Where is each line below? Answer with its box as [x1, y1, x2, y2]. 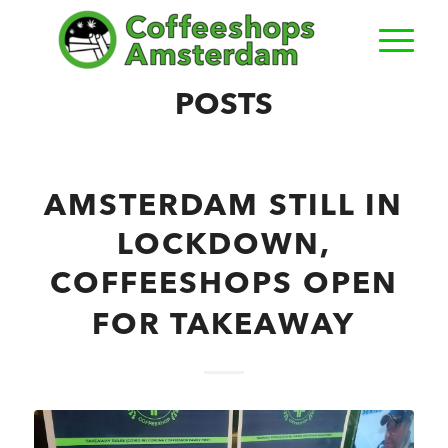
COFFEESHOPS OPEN [49, 270, 398, 300]
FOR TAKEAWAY [92, 311, 356, 341]
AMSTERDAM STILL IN [44, 192, 404, 222]
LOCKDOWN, [116, 231, 331, 261]
